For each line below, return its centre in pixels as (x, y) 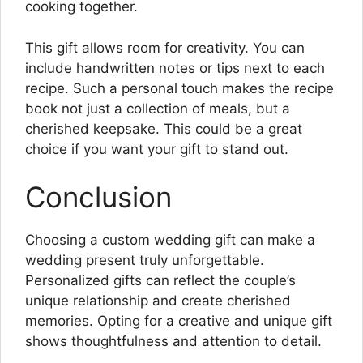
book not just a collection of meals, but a (158, 108)
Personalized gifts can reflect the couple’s (160, 281)
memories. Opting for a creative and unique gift (179, 321)
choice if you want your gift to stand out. (157, 149)
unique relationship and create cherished (158, 301)
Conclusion (98, 197)
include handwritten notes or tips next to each (175, 68)
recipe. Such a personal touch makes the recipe (179, 88)
